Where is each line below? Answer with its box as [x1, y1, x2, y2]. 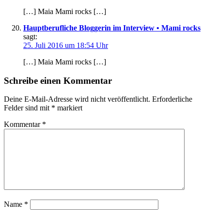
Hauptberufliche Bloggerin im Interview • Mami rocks [23, 23, 201, 32]
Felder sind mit [4, 104, 51, 112]
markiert [55, 104, 82, 112]
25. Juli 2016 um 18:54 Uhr [23, 41, 108, 49]
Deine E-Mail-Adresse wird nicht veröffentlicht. [4, 95, 150, 104]
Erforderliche [152, 95, 192, 104]
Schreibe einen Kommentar [4, 75, 112, 86]
